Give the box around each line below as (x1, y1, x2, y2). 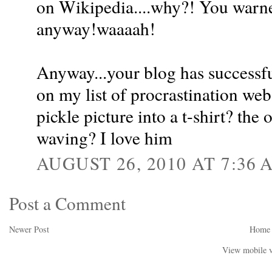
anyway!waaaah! (36, 16, 155, 41)
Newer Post (9, 223, 49, 236)
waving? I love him (36, 126, 172, 150)
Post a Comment (9, 191, 126, 215)
